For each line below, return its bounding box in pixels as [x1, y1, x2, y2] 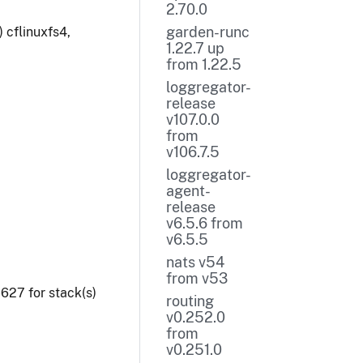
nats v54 [165, 254, 224, 271]
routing [165, 293, 214, 310]
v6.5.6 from [165, 215, 243, 232]
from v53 [165, 270, 228, 287]
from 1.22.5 [165, 56, 241, 73]
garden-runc [165, 23, 250, 41]
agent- [165, 182, 211, 199]
